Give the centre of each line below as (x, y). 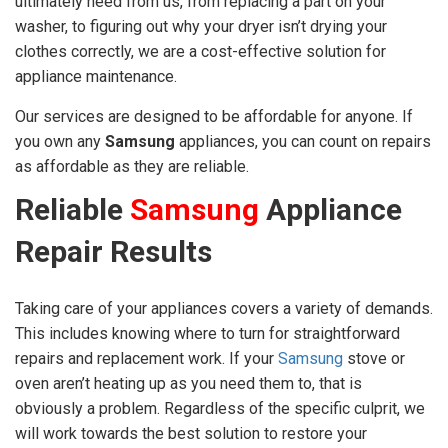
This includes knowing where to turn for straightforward (207, 334)
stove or (374, 359)
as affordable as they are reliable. (132, 167)
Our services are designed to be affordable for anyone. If (214, 117)
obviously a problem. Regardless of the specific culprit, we (220, 409)
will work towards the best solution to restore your (191, 434)
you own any (60, 142)
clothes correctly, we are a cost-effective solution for (200, 52)
